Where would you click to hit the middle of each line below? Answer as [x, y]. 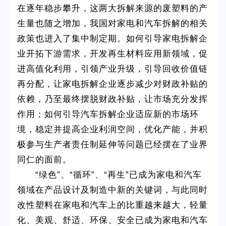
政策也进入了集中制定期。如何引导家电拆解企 [113, 39]
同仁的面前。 [45, 160]
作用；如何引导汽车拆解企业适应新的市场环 [108, 115]
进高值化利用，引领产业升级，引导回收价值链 [113, 69]
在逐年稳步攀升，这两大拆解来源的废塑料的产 [113, 9]
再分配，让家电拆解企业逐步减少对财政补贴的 [113, 84]
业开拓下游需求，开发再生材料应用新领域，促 [113, 54]
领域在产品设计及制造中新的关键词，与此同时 [113, 190]
